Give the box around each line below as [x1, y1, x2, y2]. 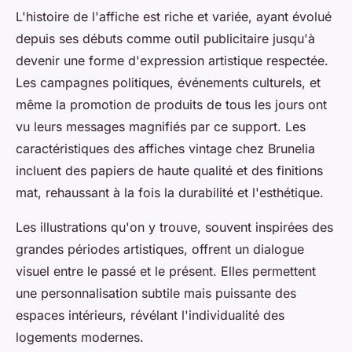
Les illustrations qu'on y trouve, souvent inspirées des [16, 219, 333, 236]
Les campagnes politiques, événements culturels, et [16, 75, 321, 91]
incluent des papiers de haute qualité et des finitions [16, 163, 323, 179]
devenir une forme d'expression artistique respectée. [16, 53, 328, 69]
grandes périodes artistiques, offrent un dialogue [16, 241, 304, 258]
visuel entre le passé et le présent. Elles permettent [16, 263, 316, 280]
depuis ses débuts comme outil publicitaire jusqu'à [16, 31, 315, 47]
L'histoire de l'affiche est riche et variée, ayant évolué [16, 9, 332, 25]
